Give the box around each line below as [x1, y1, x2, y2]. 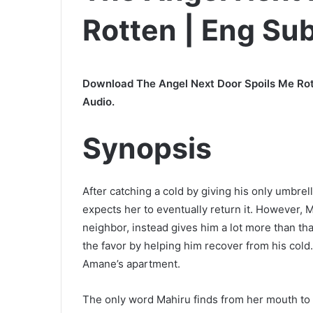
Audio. [82, 94, 115, 108]
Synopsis [82, 130, 212, 166]
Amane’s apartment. [82, 257, 180, 271]
